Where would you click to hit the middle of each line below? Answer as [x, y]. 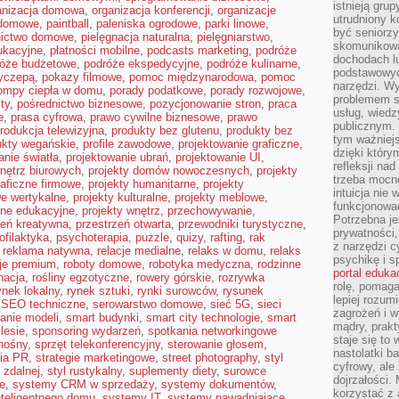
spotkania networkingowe [212, 331]
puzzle [152, 237]
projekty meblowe [220, 197]
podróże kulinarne [252, 64]
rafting [226, 237]
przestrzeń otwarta [123, 224]
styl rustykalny [85, 371]
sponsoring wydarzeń [86, 331]
